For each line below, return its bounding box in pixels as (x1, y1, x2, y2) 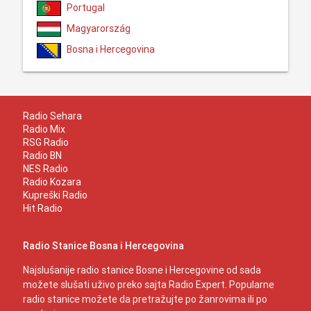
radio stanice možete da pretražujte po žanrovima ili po (22, 292, 267, 305)
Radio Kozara (22, 175, 81, 188)
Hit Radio (22, 201, 62, 215)
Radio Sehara (22, 109, 82, 122)
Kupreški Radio (22, 188, 87, 201)
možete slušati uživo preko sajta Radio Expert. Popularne (22, 278, 274, 291)
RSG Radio (22, 135, 69, 149)
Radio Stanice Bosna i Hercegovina (22, 239, 184, 252)
